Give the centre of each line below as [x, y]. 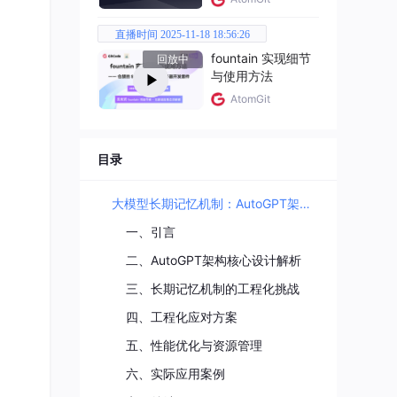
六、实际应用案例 [175, 373]
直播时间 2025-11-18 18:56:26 [182, 35]
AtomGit [250, 98]
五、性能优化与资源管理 [194, 345]
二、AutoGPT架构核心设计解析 [214, 260]
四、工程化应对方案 [182, 316]
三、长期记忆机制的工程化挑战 [213, 288]
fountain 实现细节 [261, 58]
